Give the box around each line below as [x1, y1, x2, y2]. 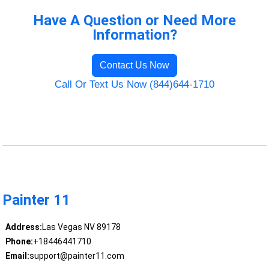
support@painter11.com [29, 251, 124, 261]
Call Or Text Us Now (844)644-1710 [55, 78, 214, 90]
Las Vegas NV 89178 [41, 222, 121, 232]
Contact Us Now [100, 59, 169, 70]
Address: [5, 222, 42, 232]
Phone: [5, 237, 33, 247]
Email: [5, 251, 29, 261]
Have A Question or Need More [33, 11, 236, 29]
